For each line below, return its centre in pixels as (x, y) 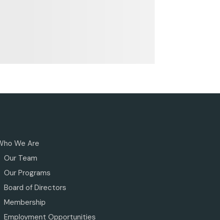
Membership (25, 202)
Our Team (20, 158)
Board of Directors (35, 187)
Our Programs (27, 173)
